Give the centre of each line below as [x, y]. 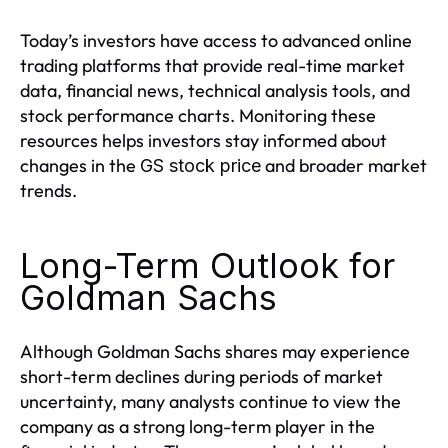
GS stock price [200, 165]
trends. [48, 190]
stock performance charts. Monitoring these [198, 115]
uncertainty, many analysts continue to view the [210, 401]
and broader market [344, 165]
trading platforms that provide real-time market [212, 65]
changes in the [80, 165]
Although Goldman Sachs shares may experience [215, 351]
